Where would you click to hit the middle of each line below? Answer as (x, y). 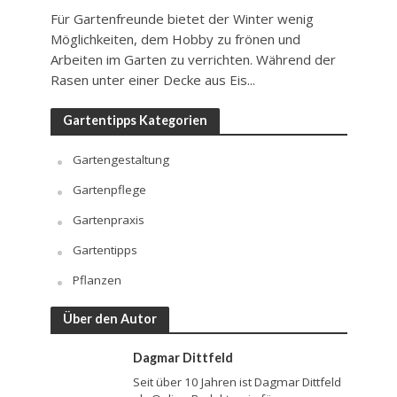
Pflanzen (97, 280)
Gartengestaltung (121, 159)
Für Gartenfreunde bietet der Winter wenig (182, 18)
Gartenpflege (109, 189)
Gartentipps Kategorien (135, 120)
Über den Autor (109, 318)
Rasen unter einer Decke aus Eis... (152, 79)
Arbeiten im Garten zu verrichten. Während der (193, 59)
